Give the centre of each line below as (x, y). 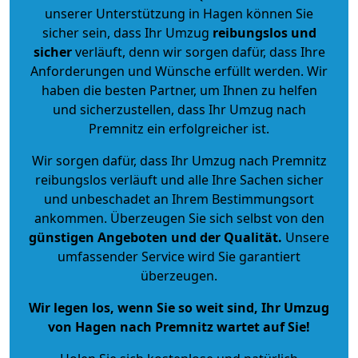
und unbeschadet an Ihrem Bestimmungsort (179, 199)
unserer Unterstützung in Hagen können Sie (179, 13)
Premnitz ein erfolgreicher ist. (179, 128)
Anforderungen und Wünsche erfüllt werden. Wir (179, 71)
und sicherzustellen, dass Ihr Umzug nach (179, 109)
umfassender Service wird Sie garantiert (179, 256)
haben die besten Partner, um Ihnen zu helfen (179, 90)
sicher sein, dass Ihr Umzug (127, 32)
